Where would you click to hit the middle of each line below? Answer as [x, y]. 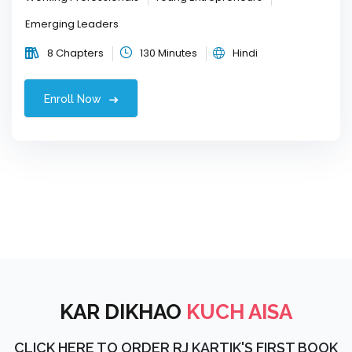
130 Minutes [169, 53]
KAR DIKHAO [123, 312]
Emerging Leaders [72, 24]
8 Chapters [75, 53]
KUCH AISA [239, 312]
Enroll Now [74, 99]
